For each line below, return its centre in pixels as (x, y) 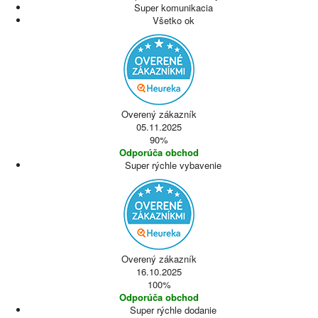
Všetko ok (173, 20)
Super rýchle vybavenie (173, 165)
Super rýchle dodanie (173, 310)
